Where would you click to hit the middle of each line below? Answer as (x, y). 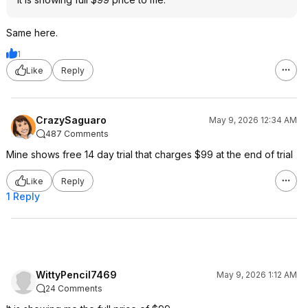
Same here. (32, 33)
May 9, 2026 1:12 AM (257, 275)
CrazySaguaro (71, 120)
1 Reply (23, 196)
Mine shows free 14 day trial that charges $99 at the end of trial (150, 154)
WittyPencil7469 (76, 275)
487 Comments (77, 134)
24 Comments (74, 288)
